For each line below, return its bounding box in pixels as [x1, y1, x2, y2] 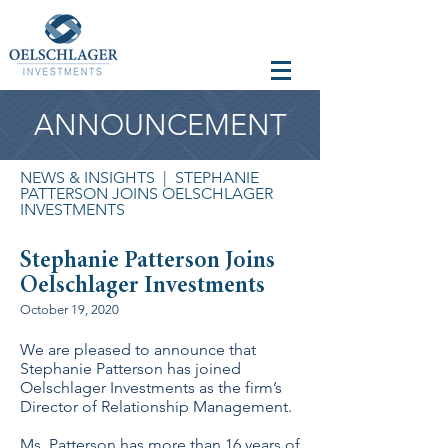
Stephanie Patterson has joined [20, 359, 241, 378]
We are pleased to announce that [20, 340, 256, 359]
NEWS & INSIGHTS [20, 168, 155, 187]
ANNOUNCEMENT [34, 107, 287, 142]
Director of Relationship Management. [20, 397, 292, 416]
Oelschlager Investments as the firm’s [20, 378, 282, 397]
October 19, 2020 [20, 302, 119, 317]
